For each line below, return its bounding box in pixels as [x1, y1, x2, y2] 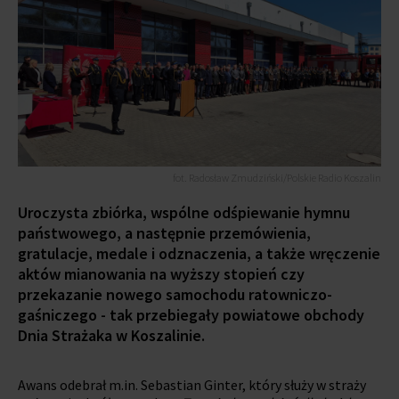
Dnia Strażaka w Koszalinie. [18, 324, 205, 346]
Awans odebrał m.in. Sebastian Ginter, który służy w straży [18, 375, 366, 394]
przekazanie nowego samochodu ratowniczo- [18, 283, 332, 305]
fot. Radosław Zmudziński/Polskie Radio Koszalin [173, 170, 381, 184]
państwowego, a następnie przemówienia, [18, 222, 311, 243]
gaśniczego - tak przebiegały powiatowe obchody [18, 304, 364, 325]
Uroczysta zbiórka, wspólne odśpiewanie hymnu [18, 201, 350, 223]
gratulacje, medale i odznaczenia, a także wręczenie [18, 242, 380, 264]
